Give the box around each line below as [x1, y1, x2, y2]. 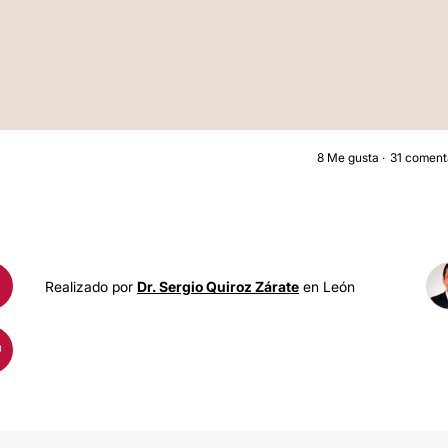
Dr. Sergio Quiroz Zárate [137, 277, 299, 295]
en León [299, 277, 355, 295]
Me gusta [324, 150, 382, 165]
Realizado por [45, 277, 137, 295]
